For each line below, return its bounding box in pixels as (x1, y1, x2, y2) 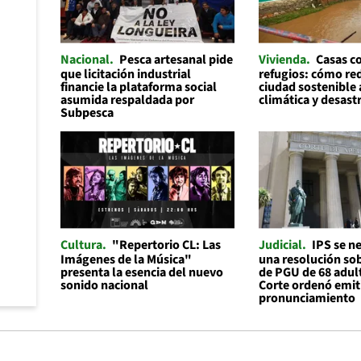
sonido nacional (60, 276, 148, 294)
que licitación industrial (60, 64, 191, 83)
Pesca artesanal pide (118, 50, 233, 68)
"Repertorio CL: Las (111, 235, 221, 254)
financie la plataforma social (60, 77, 217, 96)
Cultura (60, 235, 102, 254)
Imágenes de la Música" (60, 250, 192, 268)
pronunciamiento (259, 288, 356, 307)
